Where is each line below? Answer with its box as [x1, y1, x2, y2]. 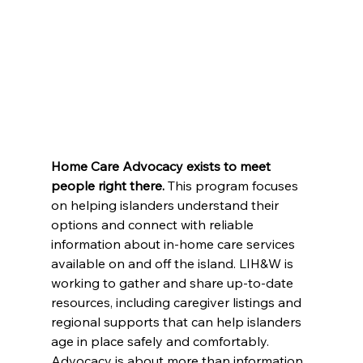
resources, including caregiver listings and [50, 294, 305, 311]
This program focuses [167, 177, 301, 194]
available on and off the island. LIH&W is [50, 255, 297, 272]
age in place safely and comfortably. [50, 333, 269, 350]
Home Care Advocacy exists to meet [50, 158, 274, 175]
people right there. [50, 177, 168, 194]
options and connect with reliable [50, 216, 257, 233]
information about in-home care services [50, 236, 298, 253]
